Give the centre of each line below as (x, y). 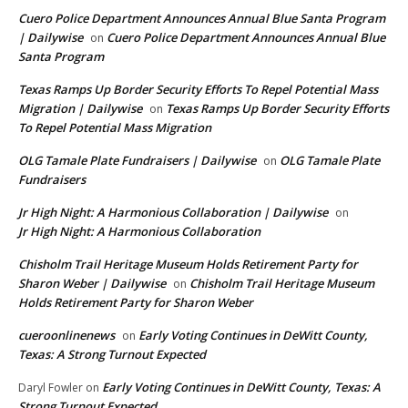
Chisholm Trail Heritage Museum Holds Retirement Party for (188, 265)
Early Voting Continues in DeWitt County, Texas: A (241, 388)
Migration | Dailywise (80, 109)
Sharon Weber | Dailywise (92, 284)
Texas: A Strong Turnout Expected (112, 355)
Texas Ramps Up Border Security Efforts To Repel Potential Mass (198, 90)
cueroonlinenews (66, 336)
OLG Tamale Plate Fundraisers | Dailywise (137, 161)
